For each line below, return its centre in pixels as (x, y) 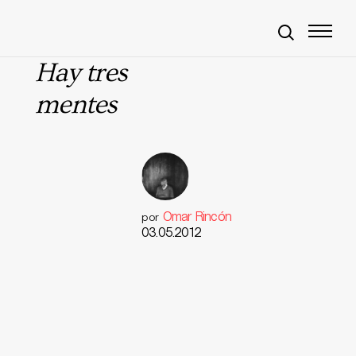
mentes (76, 105)
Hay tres (81, 73)
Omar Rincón (197, 216)
